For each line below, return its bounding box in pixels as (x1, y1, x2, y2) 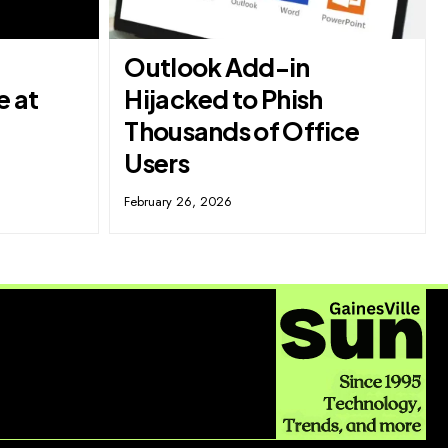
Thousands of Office (124, 115, 360, 148)
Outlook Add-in (124, 51, 310, 84)
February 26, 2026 (124, 192, 233, 212)
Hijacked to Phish (124, 83, 323, 116)
